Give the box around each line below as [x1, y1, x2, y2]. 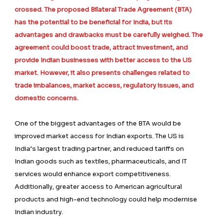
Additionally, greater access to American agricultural [15, 182, 182, 191]
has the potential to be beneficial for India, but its [15, 18, 172, 26]
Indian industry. [15, 207, 63, 216]
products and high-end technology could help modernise [15, 195, 197, 203]
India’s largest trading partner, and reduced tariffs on [15, 144, 184, 153]
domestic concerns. [15, 93, 78, 102]
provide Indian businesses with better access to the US [15, 55, 192, 64]
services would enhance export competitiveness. [15, 169, 171, 178]
